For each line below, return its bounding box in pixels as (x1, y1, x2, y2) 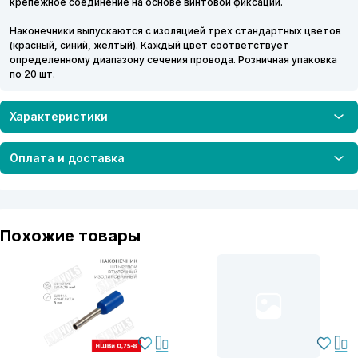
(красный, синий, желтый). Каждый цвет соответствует (10, 38, 289, 51)
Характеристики (10, 109, 108, 124)
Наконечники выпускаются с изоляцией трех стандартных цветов (10, 24, 341, 37)
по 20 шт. (10, 67, 55, 80)
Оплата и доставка (10, 151, 125, 165)
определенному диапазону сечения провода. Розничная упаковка (10, 53, 337, 66)
